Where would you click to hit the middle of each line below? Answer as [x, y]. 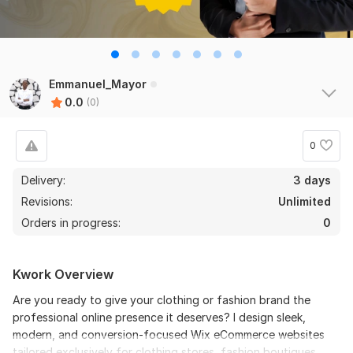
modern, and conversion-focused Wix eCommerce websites [169, 334]
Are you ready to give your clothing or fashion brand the [162, 299]
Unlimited [305, 201]
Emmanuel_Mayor [98, 84]
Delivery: [43, 180]
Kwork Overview [63, 274]
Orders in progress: [71, 222]
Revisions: [48, 201]
